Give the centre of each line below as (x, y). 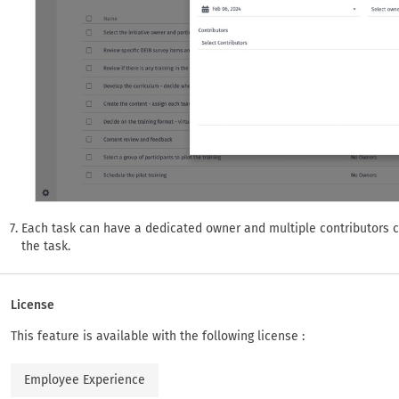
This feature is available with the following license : (158, 336)
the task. (46, 246)
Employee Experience (85, 379)
